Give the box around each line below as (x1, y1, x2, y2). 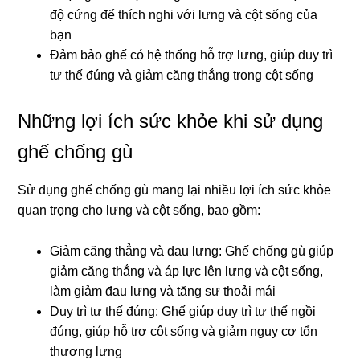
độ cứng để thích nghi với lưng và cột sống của (50, 8, 318, 22)
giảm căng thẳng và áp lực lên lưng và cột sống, (50, 264, 324, 279)
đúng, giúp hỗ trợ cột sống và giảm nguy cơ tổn (50, 325, 318, 339)
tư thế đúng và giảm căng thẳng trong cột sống (50, 68, 314, 83)
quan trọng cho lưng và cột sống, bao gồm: (18, 203, 261, 218)
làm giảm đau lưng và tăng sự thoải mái (50, 284, 276, 299)
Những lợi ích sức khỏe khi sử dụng (18, 110, 324, 133)
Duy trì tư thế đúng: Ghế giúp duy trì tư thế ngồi (50, 305, 317, 319)
